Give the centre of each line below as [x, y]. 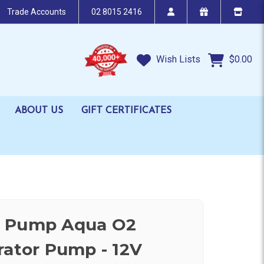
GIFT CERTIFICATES [126, 110]
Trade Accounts [37, 12]
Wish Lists [177, 60]
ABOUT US [39, 110]
